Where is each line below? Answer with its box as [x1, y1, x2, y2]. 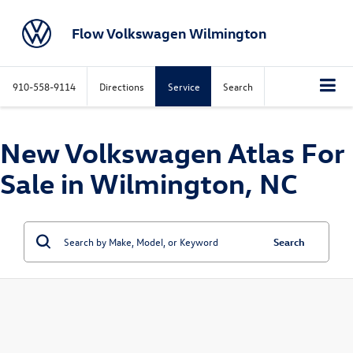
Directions [99, 80, 144, 93]
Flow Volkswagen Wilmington [71, 24, 266, 42]
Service [168, 80, 200, 93]
